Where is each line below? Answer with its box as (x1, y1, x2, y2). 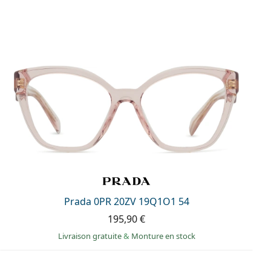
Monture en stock (131, 230, 195, 242)
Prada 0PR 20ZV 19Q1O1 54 (64, 195, 189, 209)
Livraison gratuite (57, 230, 123, 242)
